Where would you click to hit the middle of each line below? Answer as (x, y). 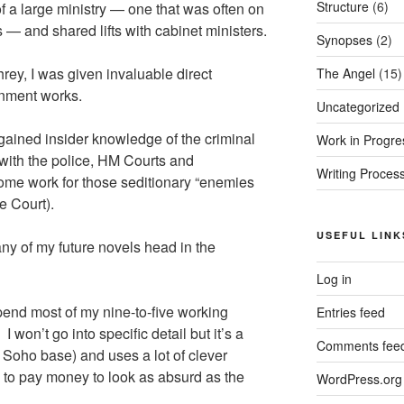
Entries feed (350, 312)
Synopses (344, 40)
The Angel (345, 73)
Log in (334, 279)
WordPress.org (359, 379)
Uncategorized (358, 106)
